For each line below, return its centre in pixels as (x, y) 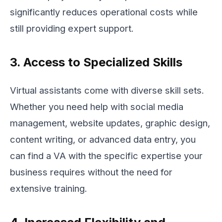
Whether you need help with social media (97, 106)
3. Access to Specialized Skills (96, 62)
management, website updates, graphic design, (110, 123)
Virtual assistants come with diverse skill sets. (107, 90)
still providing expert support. (72, 28)
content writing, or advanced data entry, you (103, 139)
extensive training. (49, 188)
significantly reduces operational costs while (104, 12)
